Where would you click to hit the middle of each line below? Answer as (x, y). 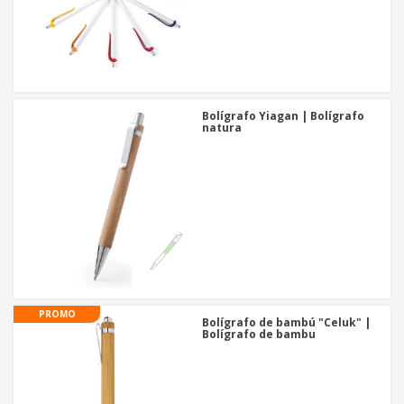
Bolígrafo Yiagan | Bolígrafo (283, 116)
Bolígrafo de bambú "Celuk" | (286, 323)
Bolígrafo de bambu (259, 335)
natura (222, 128)
